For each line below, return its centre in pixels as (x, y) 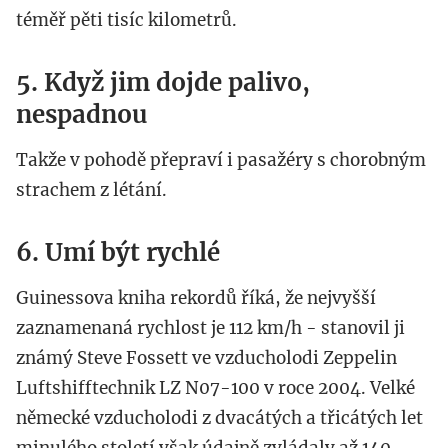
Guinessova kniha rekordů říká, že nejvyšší (196, 298)
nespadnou (81, 115)
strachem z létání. (91, 190)
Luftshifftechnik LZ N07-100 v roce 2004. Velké (215, 388)
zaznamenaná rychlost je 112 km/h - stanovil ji (210, 328)
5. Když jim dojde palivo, (163, 83)
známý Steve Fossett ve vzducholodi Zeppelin (206, 358)
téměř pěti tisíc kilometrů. (126, 20)
